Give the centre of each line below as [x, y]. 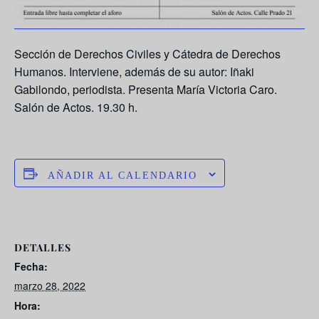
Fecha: [31, 267]
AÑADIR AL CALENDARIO [122, 176]
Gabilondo [41, 90]
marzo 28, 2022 [50, 286]
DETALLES [43, 248]
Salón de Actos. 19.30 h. [76, 108]
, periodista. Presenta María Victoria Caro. [172, 90]
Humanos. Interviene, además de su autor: [122, 72]
